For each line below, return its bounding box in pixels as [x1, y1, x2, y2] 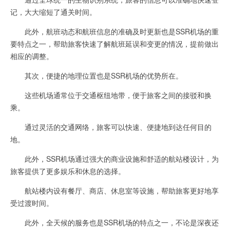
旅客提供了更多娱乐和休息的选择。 [10, 166, 125, 176]
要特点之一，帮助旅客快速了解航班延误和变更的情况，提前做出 [10, 39, 219, 49]
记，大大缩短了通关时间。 [10, 7, 97, 17]
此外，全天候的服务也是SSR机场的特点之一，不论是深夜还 [10, 217, 219, 227]
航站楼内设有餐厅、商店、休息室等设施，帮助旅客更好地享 [10, 185, 219, 196]
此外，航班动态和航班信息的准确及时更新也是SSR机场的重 [10, 26, 219, 36]
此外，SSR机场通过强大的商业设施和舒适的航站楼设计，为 [10, 154, 219, 164]
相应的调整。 [10, 51, 53, 61]
